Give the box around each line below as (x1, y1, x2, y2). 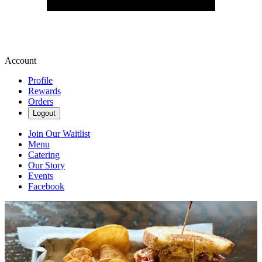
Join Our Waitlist (28, 129, 90, 139)
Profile (28, 75, 53, 86)
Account (5, 56, 36, 66)
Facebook (28, 181, 64, 192)
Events (28, 171, 53, 181)
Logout (33, 109, 56, 118)
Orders (28, 96, 53, 107)
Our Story (28, 160, 65, 171)
